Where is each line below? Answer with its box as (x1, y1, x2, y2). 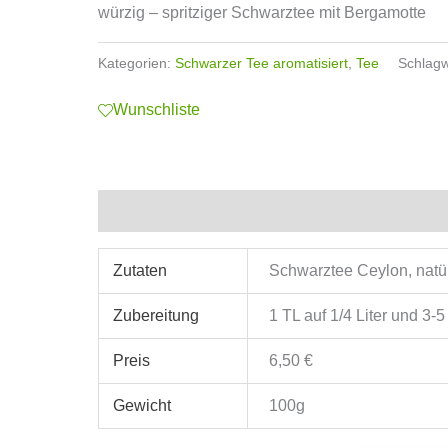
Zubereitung (113, 306, 200, 324)
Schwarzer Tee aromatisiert (175, 54, 349, 71)
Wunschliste (113, 101, 201, 119)
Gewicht (113, 396, 172, 414)
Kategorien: (98, 54, 176, 71)
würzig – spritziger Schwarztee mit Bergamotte (98, 3, 427, 21)
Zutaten (113, 261, 168, 279)
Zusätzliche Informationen (98, 201, 296, 219)
